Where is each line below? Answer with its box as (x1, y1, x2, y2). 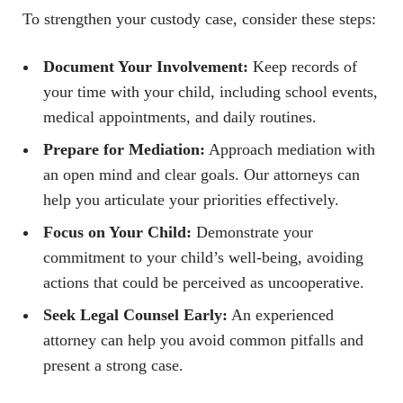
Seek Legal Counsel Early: (43, 306, 228, 325)
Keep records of (248, 58, 357, 76)
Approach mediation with (205, 140, 375, 159)
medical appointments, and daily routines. (43, 108, 317, 127)
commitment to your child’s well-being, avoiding (43, 248, 363, 267)
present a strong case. (43, 356, 184, 375)
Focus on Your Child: (43, 223, 192, 242)
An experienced (228, 306, 334, 325)
